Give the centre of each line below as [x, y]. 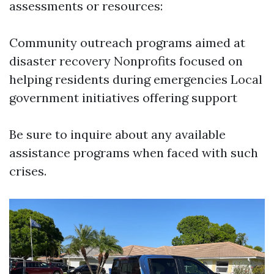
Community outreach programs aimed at [127, 43]
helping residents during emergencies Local [136, 79]
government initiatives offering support [123, 98]
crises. [28, 171]
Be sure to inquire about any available [117, 134]
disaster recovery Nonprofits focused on [126, 61]
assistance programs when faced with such [134, 153]
